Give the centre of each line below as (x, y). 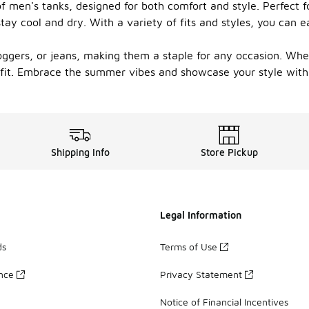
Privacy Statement (201, 274)
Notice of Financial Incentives (224, 301)
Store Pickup (229, 152)
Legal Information (201, 215)
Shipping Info (80, 152)
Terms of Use (189, 246)
